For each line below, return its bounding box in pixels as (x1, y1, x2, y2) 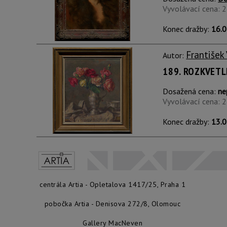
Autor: (163, 50, 186, 60)
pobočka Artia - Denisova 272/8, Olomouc (44, 199, 181, 208)
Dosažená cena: (163, 86, 218, 96)
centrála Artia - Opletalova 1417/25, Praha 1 (40, 180, 185, 189)
